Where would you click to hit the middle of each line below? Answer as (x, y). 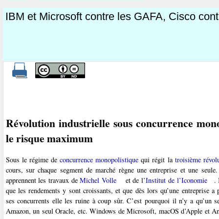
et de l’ (135, 180)
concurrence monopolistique (99, 159)
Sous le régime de (33, 159)
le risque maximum (49, 138)
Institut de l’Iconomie (176, 180)
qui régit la (157, 159)
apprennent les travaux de (43, 180)
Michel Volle (98, 180)
